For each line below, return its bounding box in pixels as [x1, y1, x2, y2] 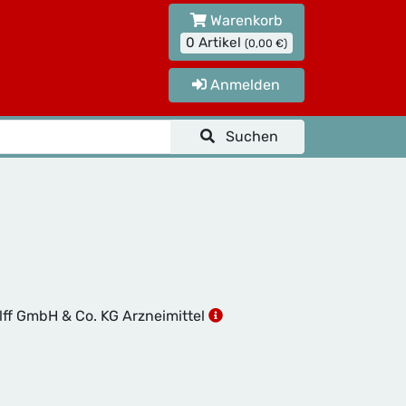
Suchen [226, 128, 278, 145]
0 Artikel [185, 34, 245, 51]
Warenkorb [206, 12, 283, 29]
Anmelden [207, 75, 281, 93]
